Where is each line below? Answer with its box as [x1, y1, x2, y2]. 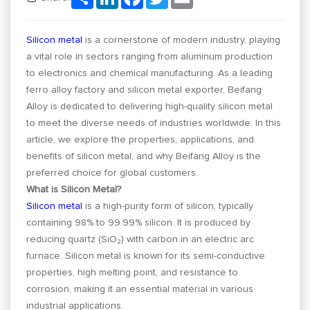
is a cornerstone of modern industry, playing [82, 35, 281, 45]
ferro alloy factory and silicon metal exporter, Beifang [26, 84, 262, 95]
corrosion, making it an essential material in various [26, 284, 254, 294]
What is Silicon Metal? [26, 184, 122, 194]
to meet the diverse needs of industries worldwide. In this [26, 118, 282, 128]
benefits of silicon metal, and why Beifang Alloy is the [26, 151, 262, 161]
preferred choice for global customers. [26, 167, 199, 178]
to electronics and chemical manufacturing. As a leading [26, 68, 273, 78]
